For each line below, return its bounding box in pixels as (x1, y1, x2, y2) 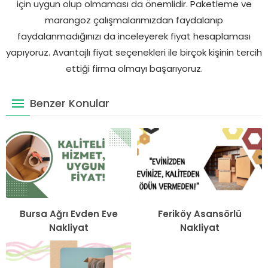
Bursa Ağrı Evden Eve (19, 208, 118, 221)
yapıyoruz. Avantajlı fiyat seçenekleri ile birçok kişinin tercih (6, 45, 262, 59)
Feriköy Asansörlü (157, 208, 242, 221)
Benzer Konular (30, 95, 109, 111)
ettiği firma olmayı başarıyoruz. (65, 62, 203, 75)
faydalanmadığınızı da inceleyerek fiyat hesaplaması (17, 29, 251, 42)
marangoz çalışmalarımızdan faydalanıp (45, 13, 223, 26)
